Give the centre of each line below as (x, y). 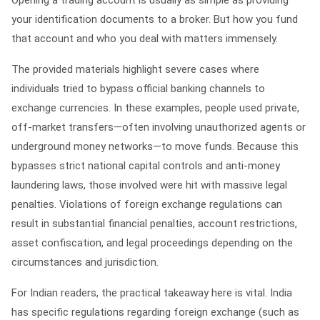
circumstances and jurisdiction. (85, 262)
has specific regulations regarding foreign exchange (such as (155, 312)
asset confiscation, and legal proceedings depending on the (152, 243)
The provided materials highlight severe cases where (135, 69)
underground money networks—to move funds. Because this (155, 146)
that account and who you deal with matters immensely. (145, 39)
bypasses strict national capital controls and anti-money (146, 166)
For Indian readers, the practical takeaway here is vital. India (152, 293)
